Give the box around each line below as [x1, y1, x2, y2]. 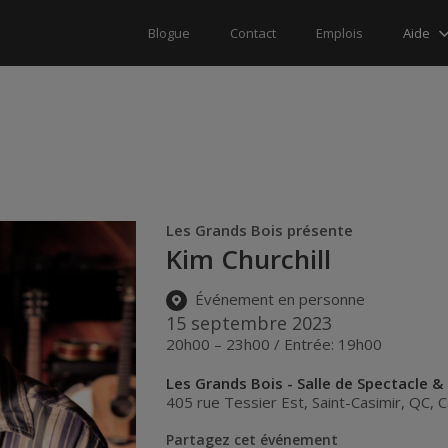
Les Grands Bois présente [166, 220, 354, 240]
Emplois [316, 24, 363, 42]
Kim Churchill [166, 241, 332, 277]
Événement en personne [191, 289, 366, 310]
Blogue [148, 24, 190, 42]
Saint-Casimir [312, 391, 402, 412]
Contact [230, 24, 276, 42]
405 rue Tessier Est [166, 391, 305, 412]
